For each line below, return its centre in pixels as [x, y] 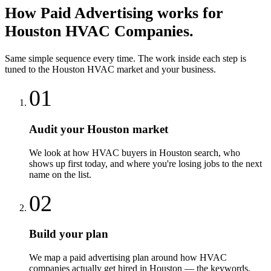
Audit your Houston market [99, 129]
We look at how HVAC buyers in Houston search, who [135, 152]
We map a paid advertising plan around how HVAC [128, 258]
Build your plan [69, 234]
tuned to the [28, 70]
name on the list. [60, 174]
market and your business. [165, 70]
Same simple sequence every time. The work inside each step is [126, 59]
